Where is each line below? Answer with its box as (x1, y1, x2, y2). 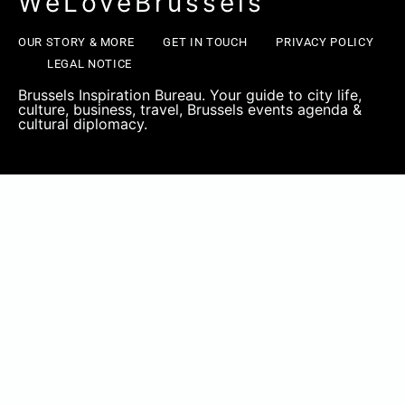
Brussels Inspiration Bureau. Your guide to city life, (18, 85, 362, 104)
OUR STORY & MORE (18, 34, 135, 49)
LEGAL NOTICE (47, 56, 132, 71)
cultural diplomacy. (18, 114, 147, 133)
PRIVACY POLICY (276, 34, 374, 49)
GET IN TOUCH (163, 34, 248, 49)
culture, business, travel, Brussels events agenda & (18, 99, 362, 118)
